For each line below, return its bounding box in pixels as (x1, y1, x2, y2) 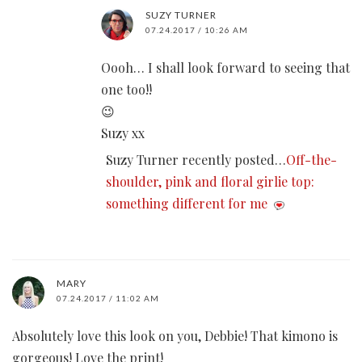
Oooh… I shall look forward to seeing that (101, 59, 350, 77)
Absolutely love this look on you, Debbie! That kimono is (12, 327, 338, 345)
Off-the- (286, 151, 337, 169)
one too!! (101, 81, 152, 99)
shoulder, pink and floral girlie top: (106, 173, 314, 191)
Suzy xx (101, 124, 145, 142)
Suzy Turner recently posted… (106, 151, 286, 169)
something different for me (106, 195, 267, 213)
